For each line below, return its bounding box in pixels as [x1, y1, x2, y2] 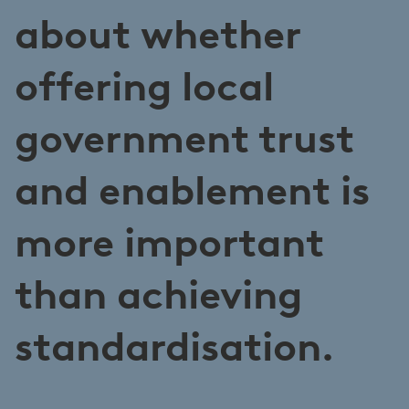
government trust [15, 113, 354, 163]
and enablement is [15, 165, 370, 215]
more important [15, 217, 324, 267]
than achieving [15, 269, 302, 319]
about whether [15, 9, 300, 58]
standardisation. [15, 321, 334, 371]
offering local [15, 61, 274, 110]
